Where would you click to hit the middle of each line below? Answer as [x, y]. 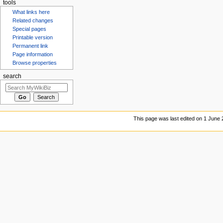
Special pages [30, 29]
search [12, 76]
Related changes [33, 21]
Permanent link [31, 46]
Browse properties [35, 63]
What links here [31, 12]
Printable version [33, 38]
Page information [33, 55]
